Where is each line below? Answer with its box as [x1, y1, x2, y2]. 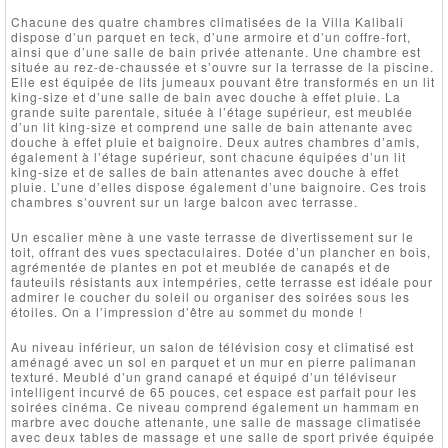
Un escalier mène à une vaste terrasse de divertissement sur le [11, 227, 414, 245]
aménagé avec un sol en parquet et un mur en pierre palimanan [11, 352, 417, 370]
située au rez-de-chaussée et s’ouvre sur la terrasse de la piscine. [11, 57, 434, 75]
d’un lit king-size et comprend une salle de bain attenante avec [11, 117, 413, 135]
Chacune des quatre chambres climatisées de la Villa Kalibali [11, 12, 404, 30]
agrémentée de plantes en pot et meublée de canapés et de [11, 257, 391, 275]
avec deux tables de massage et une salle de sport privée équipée [11, 427, 435, 445]
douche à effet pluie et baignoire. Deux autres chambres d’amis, [11, 132, 420, 150]
